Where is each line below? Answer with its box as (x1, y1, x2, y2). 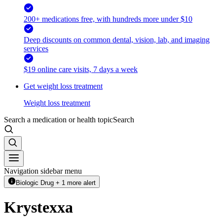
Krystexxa (4, 198, 73, 217)
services (24, 44, 48, 53)
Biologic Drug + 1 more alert (16, 179, 96, 186)
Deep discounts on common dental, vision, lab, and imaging (24, 35, 210, 44)
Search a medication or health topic (4, 115, 113, 124)
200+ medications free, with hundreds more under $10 (24, 14, 192, 23)
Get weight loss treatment (24, 81, 103, 90)
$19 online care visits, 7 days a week (24, 65, 138, 74)
